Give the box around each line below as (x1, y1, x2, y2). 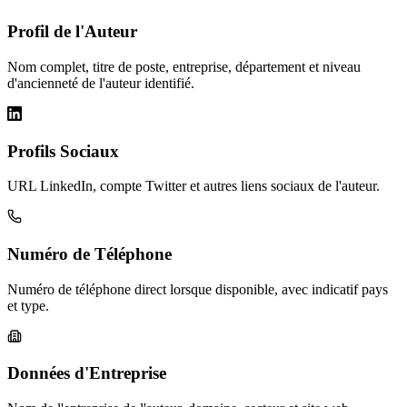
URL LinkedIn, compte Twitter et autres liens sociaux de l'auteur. (7, 178, 380, 194)
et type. (7, 297, 49, 313)
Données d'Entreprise (7, 363, 166, 383)
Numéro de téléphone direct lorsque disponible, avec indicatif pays (7, 281, 388, 297)
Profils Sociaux (7, 141, 119, 161)
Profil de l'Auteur (7, 22, 137, 42)
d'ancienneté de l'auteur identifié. (7, 74, 194, 91)
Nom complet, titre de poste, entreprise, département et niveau (7, 58, 361, 74)
